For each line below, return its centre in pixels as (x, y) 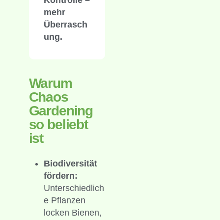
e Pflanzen (64, 201)
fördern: (60, 176)
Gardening (61, 111)
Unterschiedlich (74, 188)
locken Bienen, (72, 213)
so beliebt (58, 125)
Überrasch (65, 25)
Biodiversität (70, 164)
